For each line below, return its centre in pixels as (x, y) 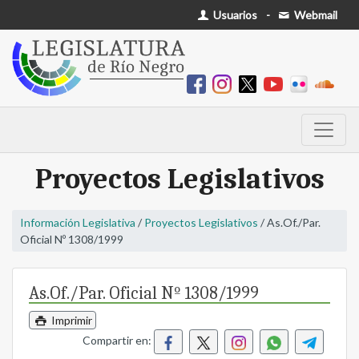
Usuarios (234, 15)
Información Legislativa (78, 223)
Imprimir (70, 321)
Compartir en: (118, 341)
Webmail (315, 15)
